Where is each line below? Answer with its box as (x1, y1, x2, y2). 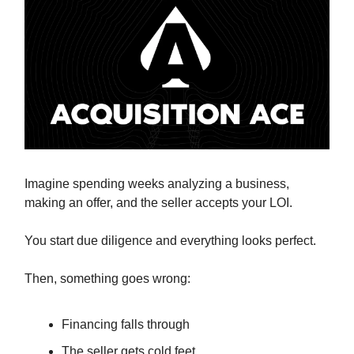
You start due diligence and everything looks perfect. (24, 233, 316, 247)
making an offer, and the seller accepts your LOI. (24, 195, 292, 209)
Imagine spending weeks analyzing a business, (24, 176, 289, 190)
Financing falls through (62, 317, 190, 331)
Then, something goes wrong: (24, 271, 190, 285)
